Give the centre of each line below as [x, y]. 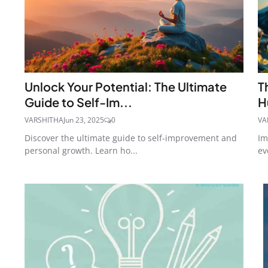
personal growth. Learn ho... [81, 151]
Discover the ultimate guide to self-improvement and [131, 138]
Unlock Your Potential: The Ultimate [126, 87]
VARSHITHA [44, 120]
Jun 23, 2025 [84, 120]
